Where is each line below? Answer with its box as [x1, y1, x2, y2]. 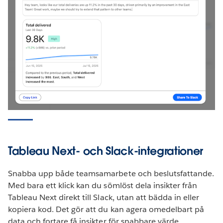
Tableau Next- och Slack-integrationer [8, 143, 204, 158]
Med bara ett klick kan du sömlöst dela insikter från [8, 180, 197, 191]
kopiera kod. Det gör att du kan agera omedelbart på [8, 204, 204, 215]
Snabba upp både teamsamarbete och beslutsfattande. [8, 168, 214, 179]
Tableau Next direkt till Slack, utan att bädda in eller [8, 192, 200, 203]
